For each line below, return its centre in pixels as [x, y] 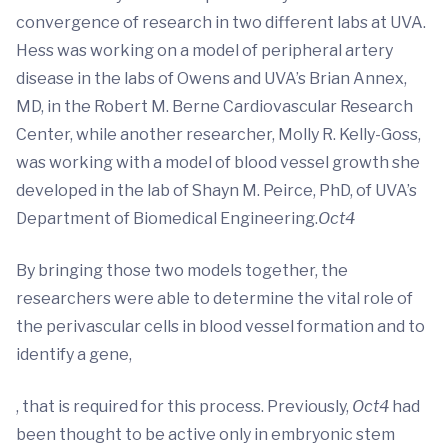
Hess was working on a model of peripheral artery [204, 50]
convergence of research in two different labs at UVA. [221, 22]
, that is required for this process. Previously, [184, 406]
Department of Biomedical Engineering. [167, 218]
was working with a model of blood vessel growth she [218, 162]
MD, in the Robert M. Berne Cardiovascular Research [214, 106]
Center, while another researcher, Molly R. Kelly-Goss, [218, 134]
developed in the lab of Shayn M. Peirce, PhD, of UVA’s [216, 190]
